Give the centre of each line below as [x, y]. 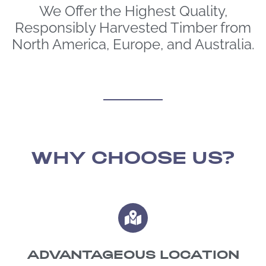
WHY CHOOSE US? [133, 157]
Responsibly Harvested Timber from [133, 26]
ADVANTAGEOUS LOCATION [133, 254]
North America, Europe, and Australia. [133, 42]
